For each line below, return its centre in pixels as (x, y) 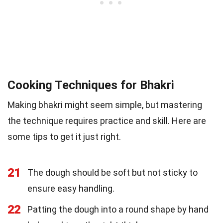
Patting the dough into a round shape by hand (118, 209)
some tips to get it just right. (64, 136)
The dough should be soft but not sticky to (112, 172)
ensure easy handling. (71, 188)
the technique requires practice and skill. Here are (107, 120)
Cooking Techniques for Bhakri (91, 85)
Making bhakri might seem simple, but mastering (105, 105)
